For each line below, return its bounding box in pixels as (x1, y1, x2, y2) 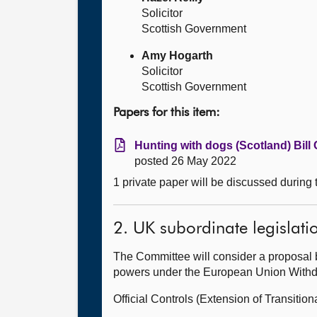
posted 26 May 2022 (134, 155, 236, 167)
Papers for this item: (113, 106, 220, 119)
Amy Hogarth (142, 50, 213, 62)
